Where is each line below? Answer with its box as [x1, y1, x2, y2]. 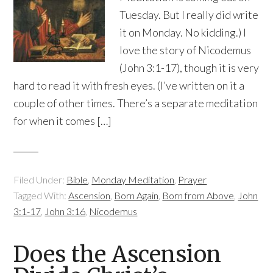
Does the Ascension [13, 241, 222, 268]
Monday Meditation [91, 174, 175, 185]
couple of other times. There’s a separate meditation [13, 96, 258, 110]
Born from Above [162, 190, 235, 201]
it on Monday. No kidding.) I [119, 26, 247, 39]
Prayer [178, 174, 207, 185]
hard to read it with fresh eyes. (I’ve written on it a [13, 79, 245, 92]
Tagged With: [13, 190, 69, 201]
